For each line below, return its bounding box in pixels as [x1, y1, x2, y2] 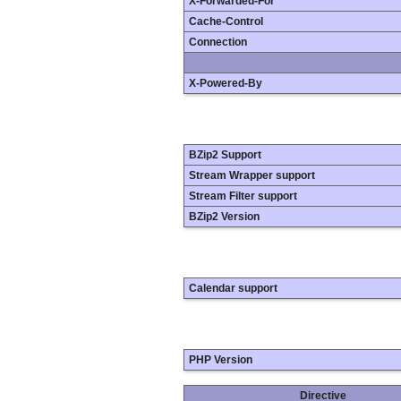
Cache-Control [189, 14, 263, 28]
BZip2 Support [189, 148, 261, 161]
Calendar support [189, 282, 277, 295]
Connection [189, 35, 247, 48]
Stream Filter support [189, 189, 297, 202]
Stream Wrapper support [189, 168, 315, 182]
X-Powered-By [189, 76, 262, 90]
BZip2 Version [189, 209, 260, 223]
